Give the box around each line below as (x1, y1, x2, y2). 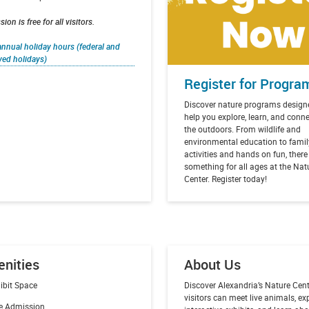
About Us (184, 255, 241, 274)
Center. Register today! (184, 172, 268, 184)
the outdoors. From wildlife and (184, 123, 301, 134)
